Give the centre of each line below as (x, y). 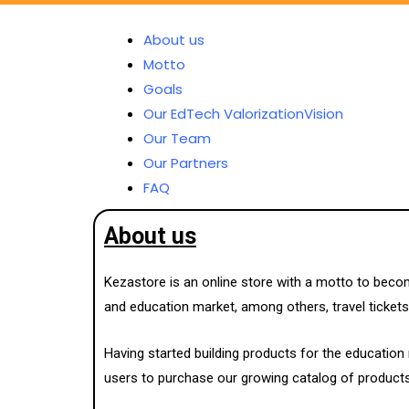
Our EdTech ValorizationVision (243, 113)
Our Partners (186, 163)
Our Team (177, 138)
